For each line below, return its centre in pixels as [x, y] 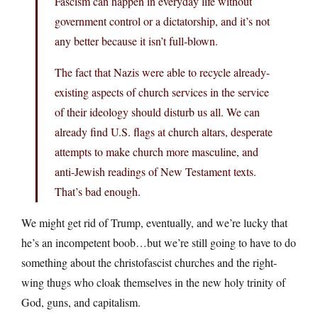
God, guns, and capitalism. [81, 302]
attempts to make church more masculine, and [157, 152]
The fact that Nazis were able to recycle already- [162, 72]
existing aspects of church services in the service [162, 92]
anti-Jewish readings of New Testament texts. [155, 171]
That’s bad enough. [98, 191]
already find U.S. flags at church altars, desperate [164, 132]
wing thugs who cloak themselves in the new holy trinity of [153, 282]
